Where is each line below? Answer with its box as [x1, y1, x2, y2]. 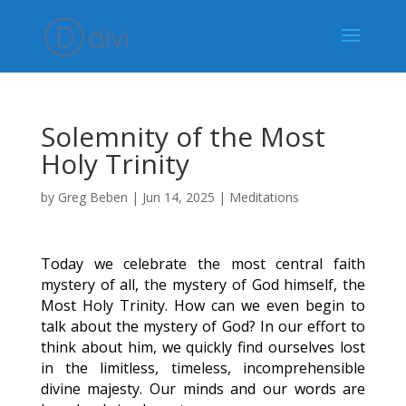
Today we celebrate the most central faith [40, 254, 366, 274]
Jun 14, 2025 [141, 188, 215, 206]
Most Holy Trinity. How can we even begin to [40, 295, 366, 315]
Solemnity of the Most [40, 118, 325, 155]
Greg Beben [57, 188, 128, 206]
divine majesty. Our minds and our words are [40, 379, 366, 399]
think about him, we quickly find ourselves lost [40, 337, 366, 357]
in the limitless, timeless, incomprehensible [40, 358, 366, 378]
